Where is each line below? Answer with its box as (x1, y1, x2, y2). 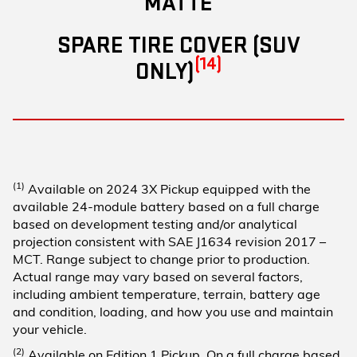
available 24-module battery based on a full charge (13, 198, 320, 214)
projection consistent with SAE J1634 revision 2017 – (13, 233, 326, 249)
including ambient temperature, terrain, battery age (13, 285, 320, 302)
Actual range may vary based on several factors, (13, 268, 303, 284)
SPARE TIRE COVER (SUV (57, 30, 300, 60)
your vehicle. (13, 320, 87, 337)
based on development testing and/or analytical (13, 215, 297, 232)
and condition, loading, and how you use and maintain (13, 303, 333, 320)
